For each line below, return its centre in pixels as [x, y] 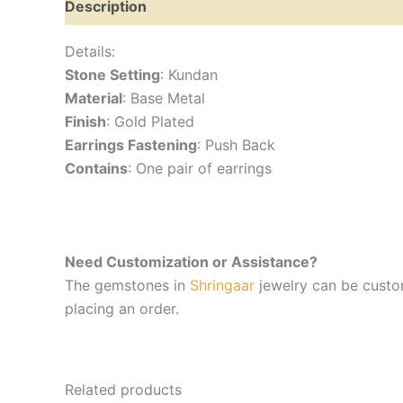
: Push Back [236, 145]
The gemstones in [127, 285]
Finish [85, 122]
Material [94, 99]
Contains [96, 169]
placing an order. [122, 308]
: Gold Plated [150, 122]
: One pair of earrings [200, 169]
